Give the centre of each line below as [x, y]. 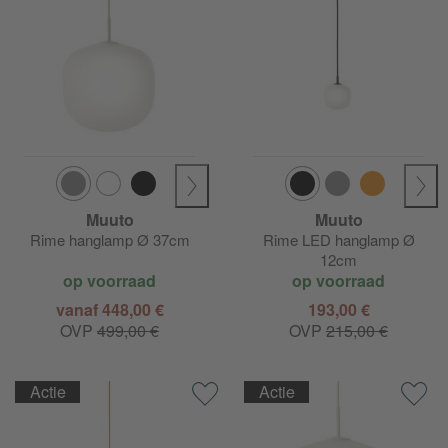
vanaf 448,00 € [109, 310]
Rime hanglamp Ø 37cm [109, 240]
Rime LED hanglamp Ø [338, 240]
